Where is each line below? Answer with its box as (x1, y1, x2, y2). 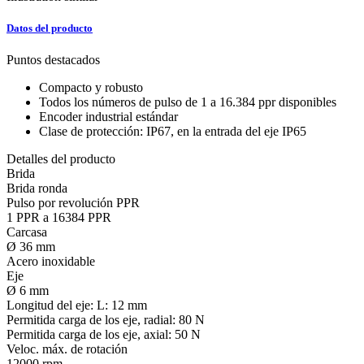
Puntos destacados (6, 53, 100, 67)
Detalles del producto (6, 152, 115, 167)
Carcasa (6, 225, 47, 240)
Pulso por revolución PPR (6, 196, 140, 210)
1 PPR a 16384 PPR (6, 210, 111, 225)
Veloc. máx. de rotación (6, 342, 128, 357)
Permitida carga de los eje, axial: (6, 327, 171, 342)
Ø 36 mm (6, 240, 55, 254)
